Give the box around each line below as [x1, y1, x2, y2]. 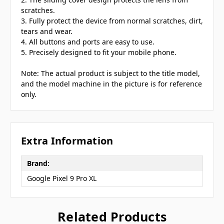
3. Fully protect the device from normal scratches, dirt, [21, 16, 203, 26]
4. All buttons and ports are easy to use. [21, 37, 154, 47]
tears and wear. [21, 26, 72, 36]
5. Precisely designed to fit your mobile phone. [21, 47, 176, 57]
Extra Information [21, 133, 113, 147]
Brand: [26, 158, 49, 168]
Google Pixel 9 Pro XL [26, 173, 96, 183]
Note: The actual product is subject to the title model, [21, 68, 200, 78]
